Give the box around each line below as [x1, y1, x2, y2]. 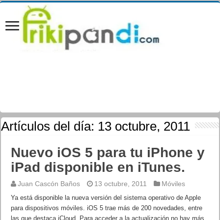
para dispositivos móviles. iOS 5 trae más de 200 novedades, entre [11, 204, 203, 212]
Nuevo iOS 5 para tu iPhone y [11, 145, 205, 160]
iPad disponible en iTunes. [11, 160, 186, 175]
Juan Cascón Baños [18, 180, 81, 188]
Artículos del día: [1, 119, 98, 134]
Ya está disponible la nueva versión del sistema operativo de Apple [11, 194, 201, 201]
